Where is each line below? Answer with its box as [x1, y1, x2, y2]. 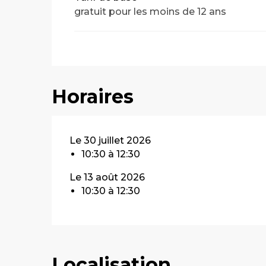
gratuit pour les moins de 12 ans [74, 6, 227, 17]
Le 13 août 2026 [69, 172, 145, 183]
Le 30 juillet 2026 [69, 135, 151, 146]
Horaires [52, 85, 134, 108]
